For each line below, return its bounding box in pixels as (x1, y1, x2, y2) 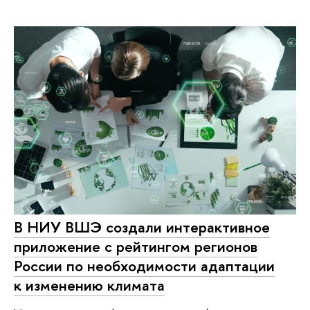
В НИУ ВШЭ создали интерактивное (14, 217, 270, 238)
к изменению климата (14, 275, 165, 296)
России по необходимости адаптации (14, 255, 275, 277)
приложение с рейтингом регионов (14, 236, 257, 257)
